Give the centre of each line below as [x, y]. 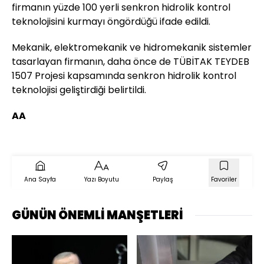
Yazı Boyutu [101, 180]
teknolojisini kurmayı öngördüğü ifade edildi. [111, 22]
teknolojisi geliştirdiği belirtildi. [79, 90]
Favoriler [224, 180]
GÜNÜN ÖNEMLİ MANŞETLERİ [98, 215]
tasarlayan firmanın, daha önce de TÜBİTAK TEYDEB [131, 62]
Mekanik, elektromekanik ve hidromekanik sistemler [132, 48]
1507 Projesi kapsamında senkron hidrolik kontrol [124, 76]
